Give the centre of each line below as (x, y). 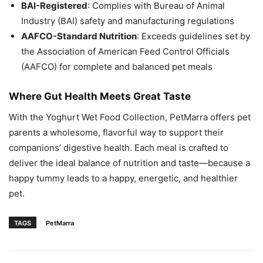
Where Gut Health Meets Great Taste (100, 97)
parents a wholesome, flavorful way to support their (116, 133)
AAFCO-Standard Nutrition (79, 36)
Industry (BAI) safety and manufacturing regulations (128, 21)
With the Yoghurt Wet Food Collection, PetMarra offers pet (130, 117)
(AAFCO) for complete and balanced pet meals (117, 67)
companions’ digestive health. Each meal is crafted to (119, 148)
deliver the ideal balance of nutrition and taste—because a (129, 163)
